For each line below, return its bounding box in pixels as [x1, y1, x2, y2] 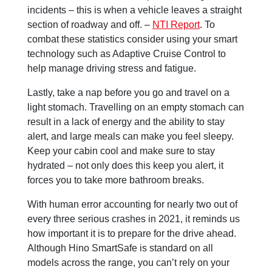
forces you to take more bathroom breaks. [27, 174, 204, 185]
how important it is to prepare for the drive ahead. [27, 228, 236, 239]
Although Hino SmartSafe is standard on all [27, 242, 213, 253]
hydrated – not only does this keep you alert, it [27, 160, 223, 171]
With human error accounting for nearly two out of [27, 199, 237, 209]
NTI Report [152, 19, 200, 30]
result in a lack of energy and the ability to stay [27, 116, 225, 127]
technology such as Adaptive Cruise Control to [27, 48, 226, 59]
